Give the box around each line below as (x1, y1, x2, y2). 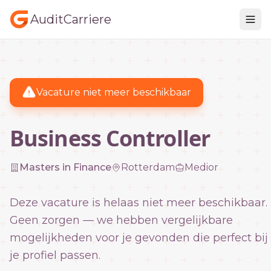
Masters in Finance (19, 162, 111, 173)
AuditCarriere (30, 12, 112, 27)
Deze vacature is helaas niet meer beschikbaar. (10, 196, 267, 209)
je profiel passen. (10, 249, 100, 262)
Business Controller (10, 123, 210, 153)
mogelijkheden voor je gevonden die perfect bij (10, 231, 268, 244)
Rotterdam (121, 162, 175, 173)
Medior (184, 162, 218, 173)
